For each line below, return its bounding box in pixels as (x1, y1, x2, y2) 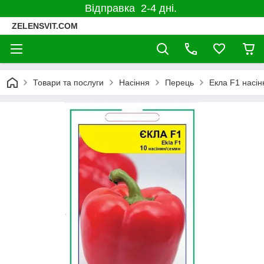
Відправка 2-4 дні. (84, 2, 180, 14)
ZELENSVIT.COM (12, 21, 78, 31)
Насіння (119, 78, 150, 87)
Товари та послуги (33, 78, 104, 87)
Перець (165, 78, 194, 87)
